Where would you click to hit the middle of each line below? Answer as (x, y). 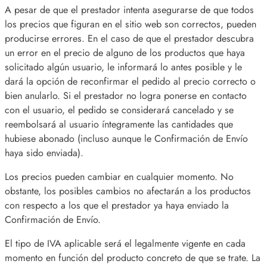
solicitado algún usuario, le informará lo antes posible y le (123, 67)
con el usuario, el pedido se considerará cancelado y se (119, 110)
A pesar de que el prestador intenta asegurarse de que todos (129, 10)
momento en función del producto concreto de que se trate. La (133, 258)
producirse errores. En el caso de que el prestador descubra (129, 39)
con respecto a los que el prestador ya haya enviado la (117, 206)
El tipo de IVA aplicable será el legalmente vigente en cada (125, 244)
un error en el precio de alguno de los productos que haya (125, 53)
